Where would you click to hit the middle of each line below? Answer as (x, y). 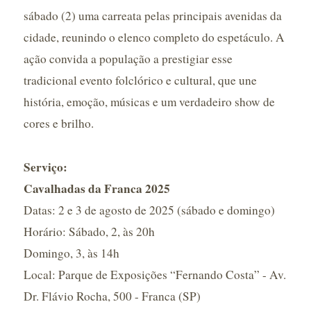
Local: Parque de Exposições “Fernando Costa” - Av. (154, 275)
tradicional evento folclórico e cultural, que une (140, 80)
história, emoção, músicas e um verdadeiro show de (149, 102)
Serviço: (45, 167)
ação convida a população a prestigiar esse (128, 59)
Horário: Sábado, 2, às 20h (89, 232)
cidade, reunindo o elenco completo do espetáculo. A (154, 37)
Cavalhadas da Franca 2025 (96, 188)
